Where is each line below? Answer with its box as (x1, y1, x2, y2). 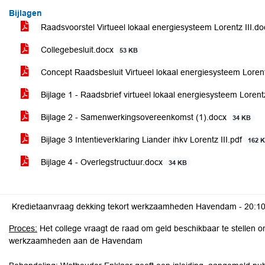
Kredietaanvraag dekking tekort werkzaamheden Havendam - (12, 202, 244, 211)
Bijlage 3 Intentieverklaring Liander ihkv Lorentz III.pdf (38, 135, 244, 144)
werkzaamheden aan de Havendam (9, 236, 143, 245)
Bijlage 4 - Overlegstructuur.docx (38, 157, 165, 167)
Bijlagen (9, 8, 42, 18)
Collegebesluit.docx (38, 45, 116, 54)
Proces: (9, 224, 37, 233)
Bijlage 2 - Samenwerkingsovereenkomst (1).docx (38, 112, 229, 122)
